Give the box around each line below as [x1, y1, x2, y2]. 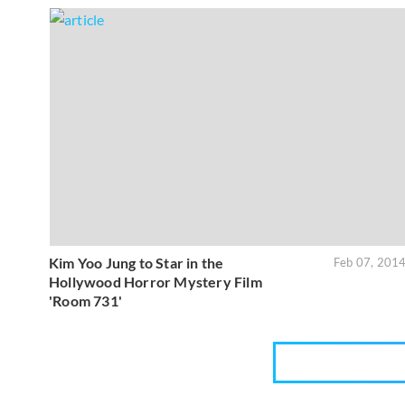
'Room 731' [49, 292, 122, 310]
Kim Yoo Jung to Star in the [49, 254, 224, 272]
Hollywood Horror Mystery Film [49, 273, 262, 291]
